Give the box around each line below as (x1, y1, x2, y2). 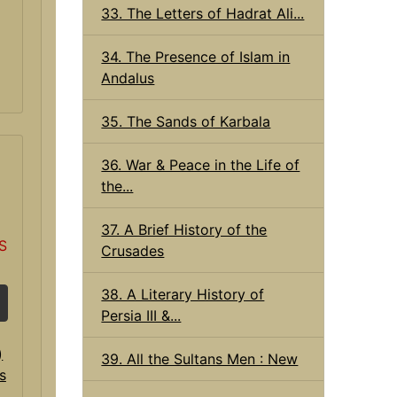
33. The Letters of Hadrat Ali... (101, 4, 305, 22)
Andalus (101, 68, 155, 87)
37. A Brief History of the (101, 220, 268, 238)
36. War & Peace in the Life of (101, 155, 300, 174)
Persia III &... (101, 306, 182, 324)
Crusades (101, 241, 165, 260)
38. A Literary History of (101, 284, 265, 303)
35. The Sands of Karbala (101, 112, 271, 130)
